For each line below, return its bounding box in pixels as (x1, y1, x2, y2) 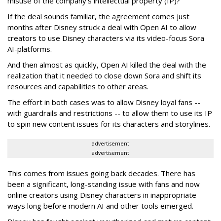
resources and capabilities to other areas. (7, 81, 148, 92)
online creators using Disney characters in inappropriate (7, 190, 196, 200)
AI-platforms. (7, 44, 52, 54)
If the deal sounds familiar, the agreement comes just (7, 11, 189, 22)
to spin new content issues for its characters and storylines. (7, 119, 210, 129)
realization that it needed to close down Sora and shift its (7, 71, 201, 81)
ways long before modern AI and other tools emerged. (7, 201, 193, 211)
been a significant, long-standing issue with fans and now (7, 179, 200, 189)
